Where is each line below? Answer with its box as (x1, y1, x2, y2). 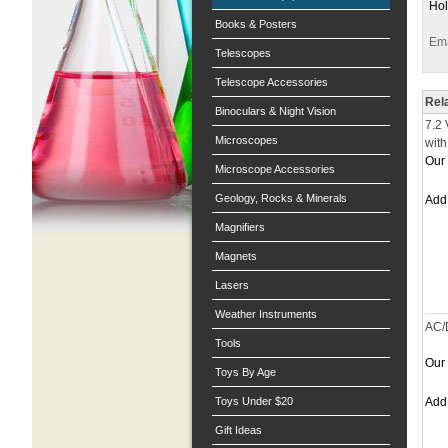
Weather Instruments (215, 308, 317, 320)
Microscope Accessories (215, 163, 335, 175)
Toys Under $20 (215, 395, 293, 407)
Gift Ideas (215, 424, 262, 436)
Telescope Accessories (215, 76, 328, 88)
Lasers (215, 279, 249, 291)
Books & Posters (215, 18, 297, 30)
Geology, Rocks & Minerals (215, 192, 347, 204)
